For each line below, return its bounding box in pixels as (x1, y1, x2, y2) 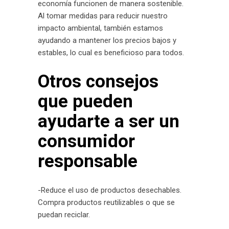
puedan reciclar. (38, 210, 90, 219)
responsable (38, 151, 138, 172)
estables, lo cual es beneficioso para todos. (38, 48, 184, 57)
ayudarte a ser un (38, 111, 179, 132)
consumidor (38, 131, 135, 152)
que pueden (38, 91, 133, 112)
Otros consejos (38, 71, 158, 92)
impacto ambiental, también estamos (38, 24, 163, 33)
